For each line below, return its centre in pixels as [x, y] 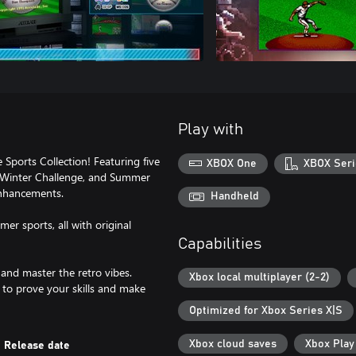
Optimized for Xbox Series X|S [266, 311]
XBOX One [232, 163]
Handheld [235, 197]
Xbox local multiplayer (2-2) [259, 278]
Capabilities [220, 244]
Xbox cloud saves [233, 344]
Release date [37, 346]
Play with [211, 130]
